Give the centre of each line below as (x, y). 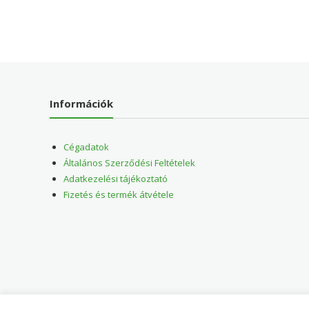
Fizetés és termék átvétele (119, 195)
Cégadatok (87, 147)
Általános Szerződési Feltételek (130, 163)
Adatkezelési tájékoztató (116, 179)
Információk (82, 104)
